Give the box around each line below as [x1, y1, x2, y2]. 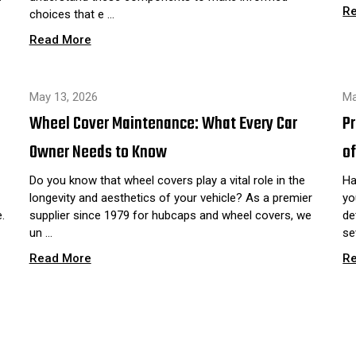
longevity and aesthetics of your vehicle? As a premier [29, 190, 312, 205]
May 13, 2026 [29, 89, 98, 104]
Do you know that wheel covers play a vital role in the [29, 172, 305, 188]
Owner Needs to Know [29, 138, 167, 166]
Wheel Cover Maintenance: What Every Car [29, 110, 297, 137]
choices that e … [29, 6, 114, 21]
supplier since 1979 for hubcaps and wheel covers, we [29, 207, 311, 222]
